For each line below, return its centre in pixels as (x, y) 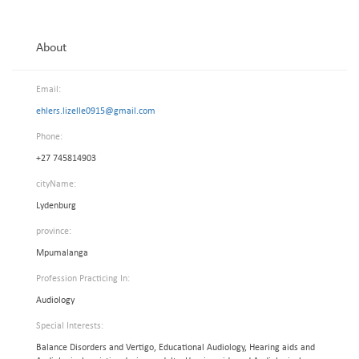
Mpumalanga (62, 253)
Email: (48, 90)
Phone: (49, 137)
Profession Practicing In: (83, 279)
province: (54, 232)
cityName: (56, 184)
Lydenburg (56, 206)
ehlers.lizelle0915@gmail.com (96, 111)
